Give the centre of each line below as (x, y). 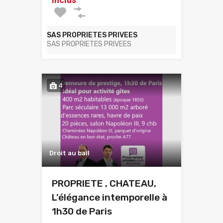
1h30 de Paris (82, 212)
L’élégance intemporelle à (110, 198)
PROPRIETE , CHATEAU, (104, 184)
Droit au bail (69, 153)
